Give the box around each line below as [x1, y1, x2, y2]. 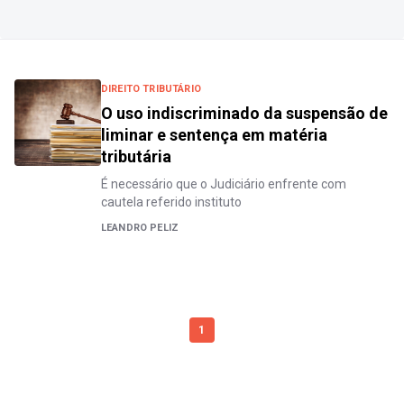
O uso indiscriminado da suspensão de [101, 104, 388, 124]
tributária [101, 147, 171, 167]
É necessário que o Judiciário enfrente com [101, 177, 346, 192]
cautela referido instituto [101, 195, 242, 210]
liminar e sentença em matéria [101, 125, 327, 145]
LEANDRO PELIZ [101, 222, 179, 234]
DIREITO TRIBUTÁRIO [101, 83, 201, 96]
